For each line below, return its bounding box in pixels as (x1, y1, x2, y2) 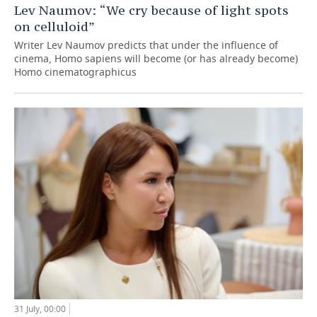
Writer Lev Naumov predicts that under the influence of (14, 38, 278, 52)
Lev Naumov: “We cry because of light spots (14, 1, 289, 18)
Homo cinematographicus (14, 64, 137, 79)
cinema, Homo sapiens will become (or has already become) (14, 51, 298, 65)
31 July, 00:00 (14, 303, 66, 316)
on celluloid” (14, 18, 95, 35)
